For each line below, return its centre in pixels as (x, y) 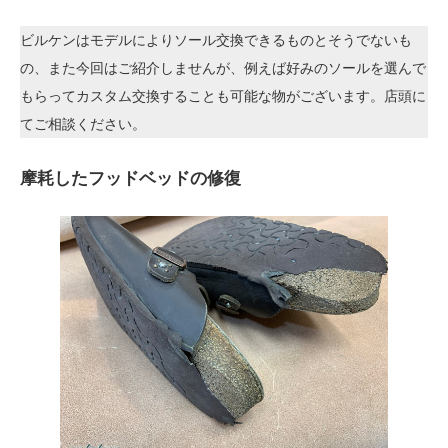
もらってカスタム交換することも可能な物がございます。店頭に (223, 96)
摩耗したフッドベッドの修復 (130, 178)
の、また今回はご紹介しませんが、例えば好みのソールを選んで (223, 68)
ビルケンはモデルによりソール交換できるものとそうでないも (216, 40)
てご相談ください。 (83, 124)
